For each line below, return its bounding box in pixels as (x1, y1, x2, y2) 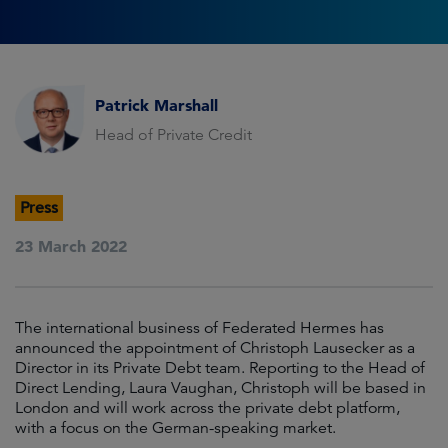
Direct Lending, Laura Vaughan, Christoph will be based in (15, 378, 426, 398)
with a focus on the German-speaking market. (15, 418, 336, 438)
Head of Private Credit (95, 124, 252, 144)
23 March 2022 (15, 236, 127, 256)
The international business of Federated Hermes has (15, 318, 384, 338)
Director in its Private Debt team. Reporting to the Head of (15, 358, 425, 378)
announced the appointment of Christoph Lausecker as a (15, 338, 415, 358)
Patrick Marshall (95, 94, 218, 115)
